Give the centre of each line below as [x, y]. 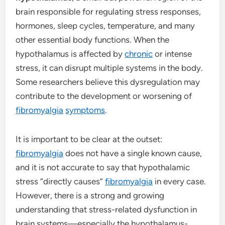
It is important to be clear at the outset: [89, 139]
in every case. [180, 181]
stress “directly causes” [61, 181]
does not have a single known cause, [133, 153]
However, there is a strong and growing [90, 195]
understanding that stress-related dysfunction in [106, 209]
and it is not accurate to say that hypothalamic [103, 167]
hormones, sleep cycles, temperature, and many [105, 25]
